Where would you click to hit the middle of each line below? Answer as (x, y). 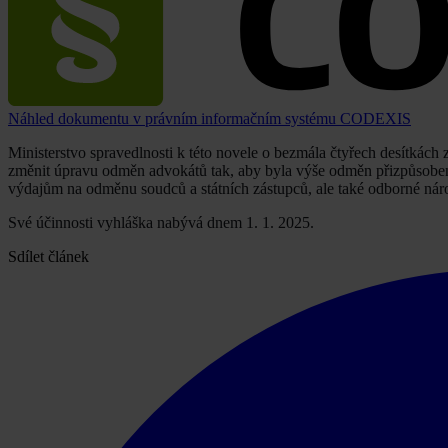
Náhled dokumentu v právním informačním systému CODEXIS (209, 118)
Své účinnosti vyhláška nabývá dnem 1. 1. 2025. (161, 222)
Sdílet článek (48, 256)
